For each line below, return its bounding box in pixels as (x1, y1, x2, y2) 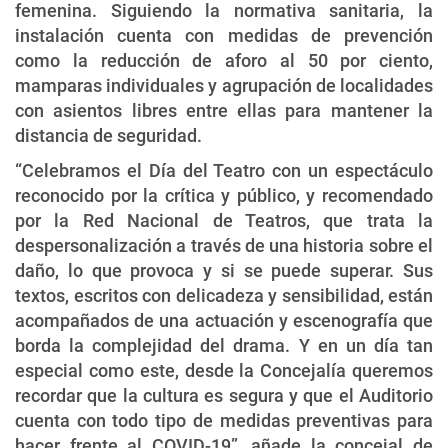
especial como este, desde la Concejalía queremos (15, 359, 433, 381)
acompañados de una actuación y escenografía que (15, 309, 433, 331)
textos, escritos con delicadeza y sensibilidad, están (15, 284, 433, 306)
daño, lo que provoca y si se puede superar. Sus (15, 259, 433, 281)
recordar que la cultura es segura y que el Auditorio (15, 384, 433, 406)
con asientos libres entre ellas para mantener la (15, 99, 433, 121)
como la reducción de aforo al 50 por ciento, (15, 49, 433, 71)
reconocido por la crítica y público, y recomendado (15, 184, 433, 206)
